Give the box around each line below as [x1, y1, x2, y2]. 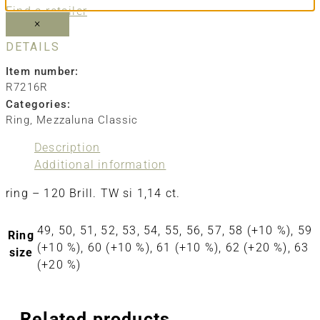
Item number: [6, 65, 79, 79]
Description [34, 140, 101, 154]
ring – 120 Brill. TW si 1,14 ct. [6, 186, 181, 200]
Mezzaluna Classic [36, 114, 139, 127]
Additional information [34, 157, 166, 171]
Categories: [6, 98, 71, 111]
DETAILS [6, 40, 60, 54]
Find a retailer [6, 4, 87, 19]
